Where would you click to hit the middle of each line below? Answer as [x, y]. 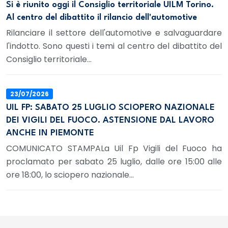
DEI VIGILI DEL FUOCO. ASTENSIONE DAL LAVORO [110, 121]
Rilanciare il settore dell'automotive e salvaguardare [114, 33]
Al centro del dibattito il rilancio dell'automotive [102, 17]
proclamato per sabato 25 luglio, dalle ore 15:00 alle [114, 162]
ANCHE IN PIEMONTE [50, 133]
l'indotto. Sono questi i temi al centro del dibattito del [114, 46]
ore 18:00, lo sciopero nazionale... [70, 175]
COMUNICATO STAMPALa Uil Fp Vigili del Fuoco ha [114, 149]
